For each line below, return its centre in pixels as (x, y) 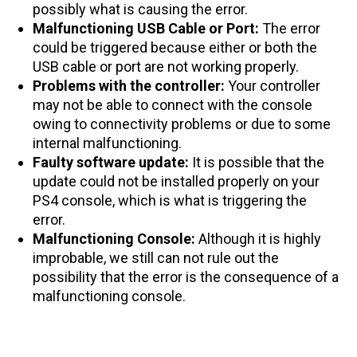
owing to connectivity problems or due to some (182, 124)
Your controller (274, 85)
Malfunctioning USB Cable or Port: (147, 28)
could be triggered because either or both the (175, 47)
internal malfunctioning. (107, 143)
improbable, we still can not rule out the (156, 257)
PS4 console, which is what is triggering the (170, 200)
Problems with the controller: (130, 85)
